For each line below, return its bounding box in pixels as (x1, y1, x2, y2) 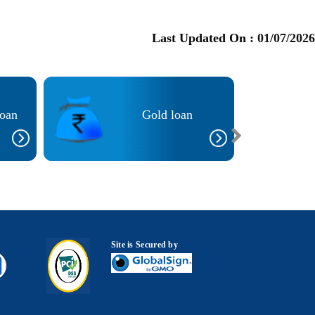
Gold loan (142, 108, 193, 122)
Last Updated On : (152, 30, 257, 45)
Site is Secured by (110, 240, 179, 250)
